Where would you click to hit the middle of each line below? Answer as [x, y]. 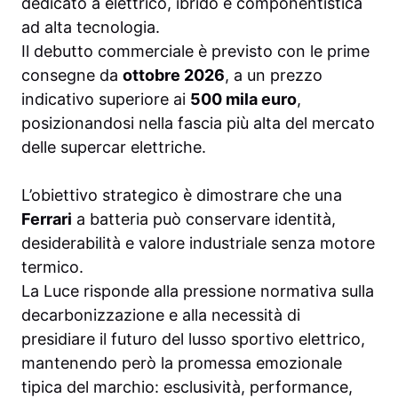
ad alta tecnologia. [91, 28]
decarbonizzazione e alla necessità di [161, 315]
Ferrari [47, 219]
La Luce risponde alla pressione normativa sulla [198, 291]
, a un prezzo [274, 76]
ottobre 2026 [174, 76]
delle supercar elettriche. [114, 147]
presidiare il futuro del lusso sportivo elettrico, [193, 339]
